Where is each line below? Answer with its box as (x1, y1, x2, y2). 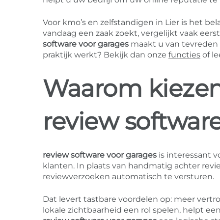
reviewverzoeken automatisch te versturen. (43, 172, 214, 182)
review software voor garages (43, 150, 157, 160)
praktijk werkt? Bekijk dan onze (43, 50, 168, 60)
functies (168, 50, 200, 60)
